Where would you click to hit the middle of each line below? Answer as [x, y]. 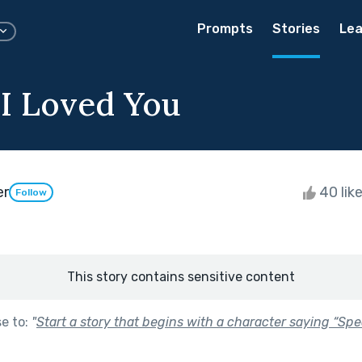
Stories [296, 29]
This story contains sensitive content [181, 276]
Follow [31, 193]
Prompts [225, 29]
